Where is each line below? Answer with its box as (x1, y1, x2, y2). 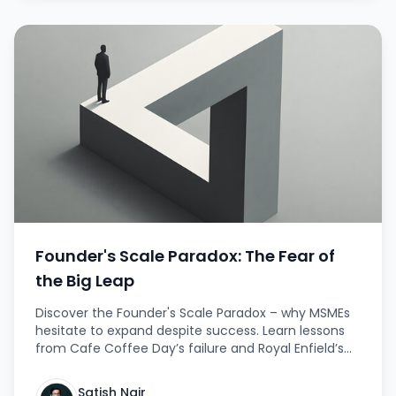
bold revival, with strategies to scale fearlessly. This (35, 357, 348, 375)
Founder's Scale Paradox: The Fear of (35, 245, 335, 267)
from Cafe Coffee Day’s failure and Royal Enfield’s (35, 339, 344, 357)
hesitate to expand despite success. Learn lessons (35, 322, 345, 339)
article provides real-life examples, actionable (35, 375, 318, 392)
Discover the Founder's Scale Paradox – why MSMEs (35, 304, 350, 322)
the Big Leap (35, 270, 134, 292)
